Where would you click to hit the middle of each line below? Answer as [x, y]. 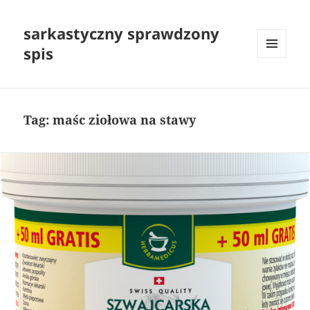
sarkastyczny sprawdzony [122, 34]
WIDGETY [277, 87]
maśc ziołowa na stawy [125, 120]
